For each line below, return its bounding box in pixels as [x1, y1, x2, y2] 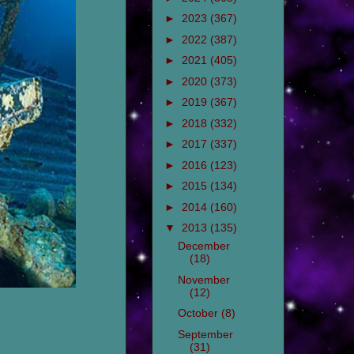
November [177, 273, 230, 286]
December [177, 239, 230, 253]
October [177, 307, 221, 320]
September [177, 327, 233, 341]
